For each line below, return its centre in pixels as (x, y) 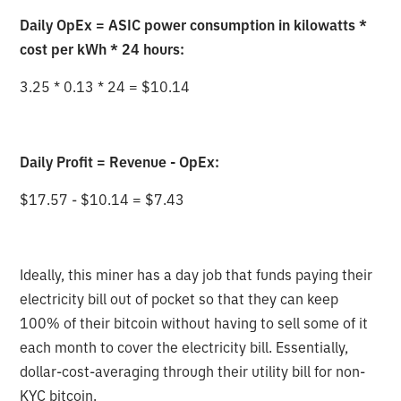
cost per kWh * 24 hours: (102, 49)
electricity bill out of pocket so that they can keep (179, 299)
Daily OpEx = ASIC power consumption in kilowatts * (194, 25)
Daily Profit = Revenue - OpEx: (120, 162)
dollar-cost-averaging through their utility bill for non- (193, 371)
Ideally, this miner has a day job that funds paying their (196, 274)
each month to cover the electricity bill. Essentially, (184, 347)
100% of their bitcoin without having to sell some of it (194, 323)
